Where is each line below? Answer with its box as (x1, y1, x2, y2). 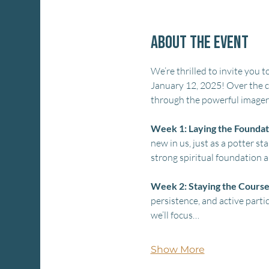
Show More (150, 243, 205, 255)
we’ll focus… (150, 208, 199, 221)
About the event (150, 31, 249, 53)
